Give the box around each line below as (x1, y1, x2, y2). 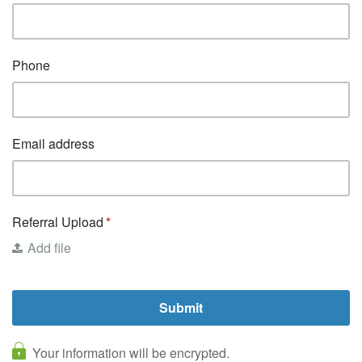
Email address (12, 134, 95, 153)
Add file (27, 238, 71, 257)
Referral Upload (12, 213, 103, 231)
